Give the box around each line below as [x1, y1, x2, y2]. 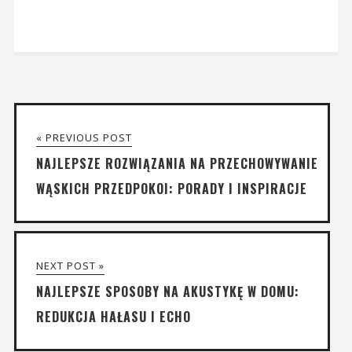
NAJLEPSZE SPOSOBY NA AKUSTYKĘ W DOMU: [35, 281, 299, 301]
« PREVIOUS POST [35, 130, 132, 145]
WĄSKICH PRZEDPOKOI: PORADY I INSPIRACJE [35, 178, 307, 198]
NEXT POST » [35, 258, 104, 273]
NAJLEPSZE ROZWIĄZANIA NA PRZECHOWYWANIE [35, 153, 318, 173]
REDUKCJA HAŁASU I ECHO [35, 306, 191, 326]
